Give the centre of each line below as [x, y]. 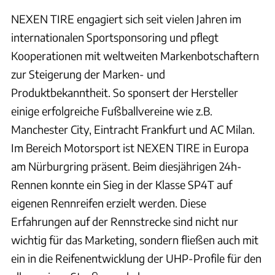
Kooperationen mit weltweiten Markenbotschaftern [135, 55]
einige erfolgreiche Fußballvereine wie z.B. [112, 110]
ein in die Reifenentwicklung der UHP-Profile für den [136, 258]
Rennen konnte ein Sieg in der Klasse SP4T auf [122, 184]
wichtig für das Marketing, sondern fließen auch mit [135, 239]
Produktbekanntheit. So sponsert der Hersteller [125, 92]
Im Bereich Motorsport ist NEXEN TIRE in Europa [130, 147]
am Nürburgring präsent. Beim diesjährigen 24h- [126, 166]
